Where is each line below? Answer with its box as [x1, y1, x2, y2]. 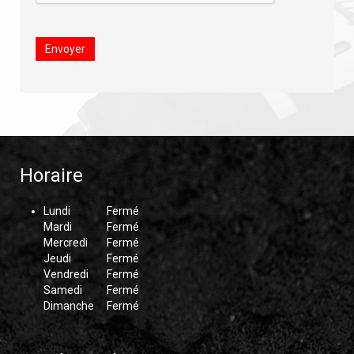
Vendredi [43, 268, 88, 281]
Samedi [43, 284, 82, 296]
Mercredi [43, 236, 88, 249]
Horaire [20, 164, 83, 186]
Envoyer [45, 43, 85, 55]
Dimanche [43, 299, 94, 312]
